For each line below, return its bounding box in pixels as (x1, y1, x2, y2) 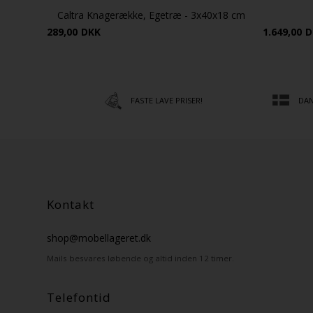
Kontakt (47, 196, 95, 213)
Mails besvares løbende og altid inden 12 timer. (47, 253, 235, 264)
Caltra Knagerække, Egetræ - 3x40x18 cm (57, 8, 246, 22)
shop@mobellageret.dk (47, 231, 152, 245)
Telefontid (47, 289, 112, 306)
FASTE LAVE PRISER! (131, 95, 203, 106)
